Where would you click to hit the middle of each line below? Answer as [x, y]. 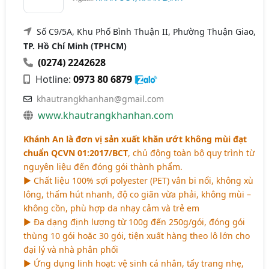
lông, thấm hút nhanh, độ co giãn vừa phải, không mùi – [138, 194]
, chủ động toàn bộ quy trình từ [192, 153]
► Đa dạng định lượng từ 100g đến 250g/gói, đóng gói [134, 222]
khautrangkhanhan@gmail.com [101, 98]
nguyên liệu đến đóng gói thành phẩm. [103, 166]
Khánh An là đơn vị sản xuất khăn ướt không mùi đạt [135, 139]
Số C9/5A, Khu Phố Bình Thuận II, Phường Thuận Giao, [147, 31]
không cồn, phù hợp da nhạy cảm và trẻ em [112, 208]
